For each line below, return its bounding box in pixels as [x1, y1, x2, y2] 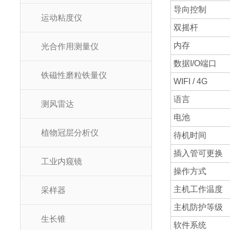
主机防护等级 [174, 203, 223, 212]
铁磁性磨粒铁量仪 [41, 71, 107, 80]
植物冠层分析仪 [41, 128, 99, 137]
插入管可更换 [174, 149, 223, 158]
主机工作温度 [174, 185, 223, 194]
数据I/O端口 [174, 59, 217, 68]
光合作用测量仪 [41, 42, 99, 51]
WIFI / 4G [174, 77, 208, 86]
